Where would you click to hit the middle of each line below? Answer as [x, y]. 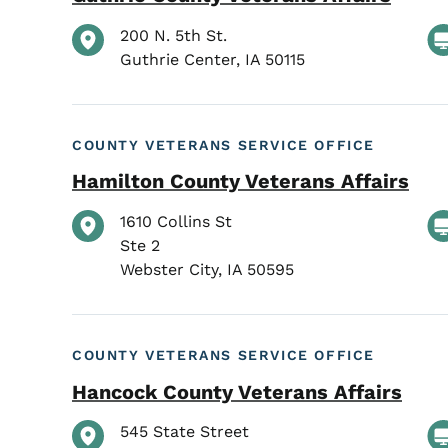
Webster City [169, 269]
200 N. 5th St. [173, 35]
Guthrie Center [178, 59]
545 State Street [184, 432]
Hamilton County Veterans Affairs [240, 181]
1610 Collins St [176, 221]
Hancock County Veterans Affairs [237, 391]
